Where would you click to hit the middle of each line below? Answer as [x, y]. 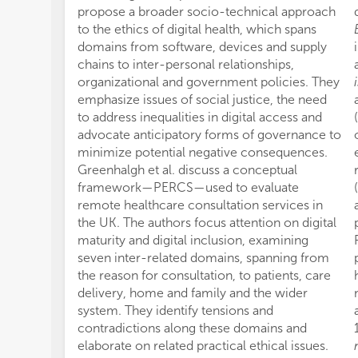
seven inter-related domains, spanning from [203, 257]
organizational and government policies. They [209, 82]
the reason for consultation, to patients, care [204, 275]
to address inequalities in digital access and [200, 117]
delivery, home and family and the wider [193, 292]
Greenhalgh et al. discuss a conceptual [187, 169]
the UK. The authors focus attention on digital [207, 222]
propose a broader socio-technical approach [207, 11]
